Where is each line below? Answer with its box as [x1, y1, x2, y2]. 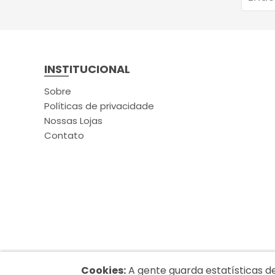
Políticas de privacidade [44, 99, 154, 112]
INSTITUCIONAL [44, 61, 130, 77]
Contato [44, 129, 84, 142]
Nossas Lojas [44, 114, 103, 127]
